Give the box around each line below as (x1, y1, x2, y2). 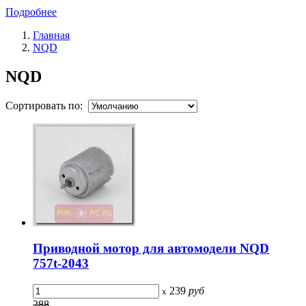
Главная (33, 29, 70, 41)
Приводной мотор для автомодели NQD (33, 241, 269, 256)
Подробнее (5, 5, 57, 18)
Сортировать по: (5, 99, 88, 111)
